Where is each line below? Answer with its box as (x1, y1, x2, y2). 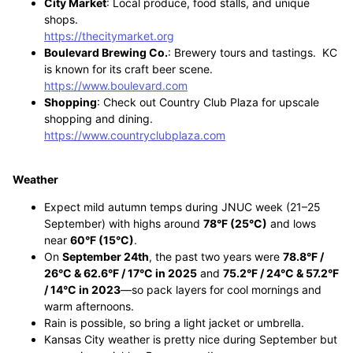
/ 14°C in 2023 (44, 283, 121, 296)
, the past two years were (149, 250, 283, 263)
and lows (267, 217, 316, 230)
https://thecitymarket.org (44, 29, 174, 43)
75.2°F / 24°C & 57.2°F (223, 266, 339, 280)
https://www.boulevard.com (44, 79, 188, 92)
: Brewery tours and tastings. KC (168, 46, 337, 59)
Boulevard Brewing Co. (44, 46, 168, 59)
